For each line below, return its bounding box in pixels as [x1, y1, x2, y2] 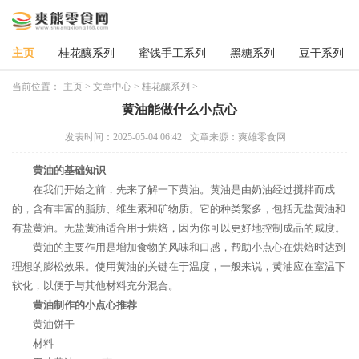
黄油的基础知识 [33, 164, 106, 176]
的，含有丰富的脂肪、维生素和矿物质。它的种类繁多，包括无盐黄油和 [12, 203, 345, 215]
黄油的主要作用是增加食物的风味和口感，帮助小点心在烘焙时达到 [33, 241, 345, 253]
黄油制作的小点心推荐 [33, 299, 137, 311]
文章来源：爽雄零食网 [190, 131, 286, 143]
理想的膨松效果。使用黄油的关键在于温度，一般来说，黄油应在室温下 [12, 260, 345, 272]
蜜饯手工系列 [139, 47, 206, 60]
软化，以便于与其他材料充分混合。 [12, 280, 179, 292]
